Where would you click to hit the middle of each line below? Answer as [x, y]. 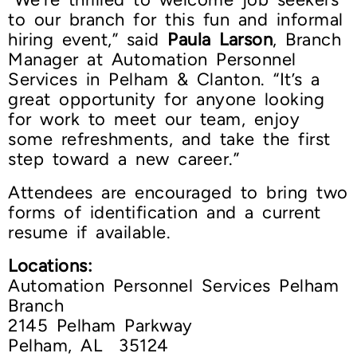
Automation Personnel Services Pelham [173, 286]
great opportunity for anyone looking [166, 100]
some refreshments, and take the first [169, 139]
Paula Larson [220, 40]
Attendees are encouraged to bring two [178, 193]
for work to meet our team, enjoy [154, 120]
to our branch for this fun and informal [176, 20]
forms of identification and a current [165, 213]
